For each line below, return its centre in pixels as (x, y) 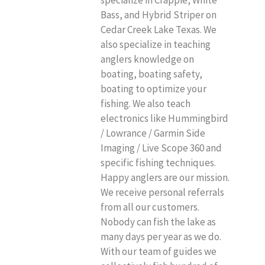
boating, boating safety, (151, 74)
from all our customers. (150, 207)
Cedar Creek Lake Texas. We (159, 29)
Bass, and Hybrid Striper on (159, 14)
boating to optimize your (153, 88)
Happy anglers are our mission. (165, 177)
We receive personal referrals (162, 192)
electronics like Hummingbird (164, 118)
